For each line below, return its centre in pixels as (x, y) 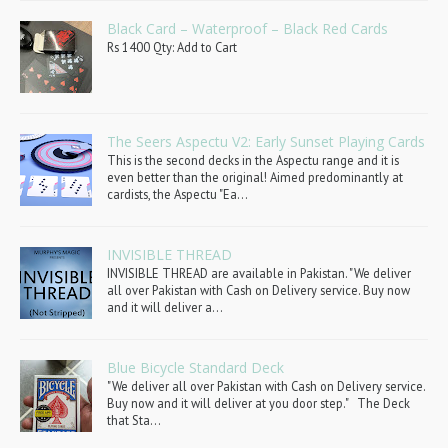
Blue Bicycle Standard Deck (195, 368)
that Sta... (134, 420)
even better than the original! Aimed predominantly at (255, 177)
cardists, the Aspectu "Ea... (177, 194)
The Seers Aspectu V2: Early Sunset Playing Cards (266, 142)
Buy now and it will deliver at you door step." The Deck (258, 403)
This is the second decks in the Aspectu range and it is (253, 160)
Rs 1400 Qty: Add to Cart (172, 47)
